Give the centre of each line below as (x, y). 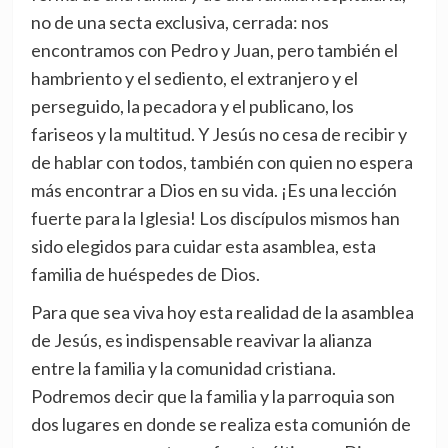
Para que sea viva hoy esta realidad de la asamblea (222, 312)
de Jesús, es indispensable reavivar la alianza (201, 340)
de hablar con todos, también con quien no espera (221, 162)
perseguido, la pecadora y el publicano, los (192, 106)
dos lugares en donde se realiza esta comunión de (220, 424)
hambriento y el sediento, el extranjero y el (194, 78)
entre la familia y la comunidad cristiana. (183, 368)
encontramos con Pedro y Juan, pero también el (214, 50)
